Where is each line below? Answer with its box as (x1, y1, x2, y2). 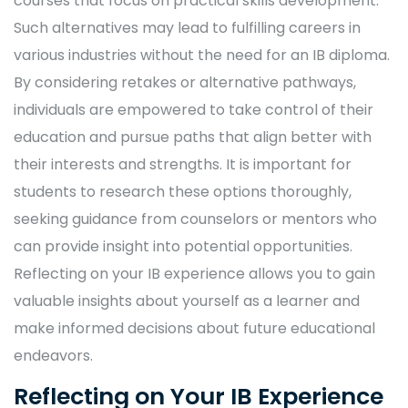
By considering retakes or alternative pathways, (14, 72, 356, 94)
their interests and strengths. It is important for (14, 154, 352, 176)
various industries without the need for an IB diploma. (14, 45, 390, 66)
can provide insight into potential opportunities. (14, 236, 352, 258)
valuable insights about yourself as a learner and (14, 291, 360, 312)
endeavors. (14, 345, 93, 367)
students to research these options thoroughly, (14, 181, 352, 203)
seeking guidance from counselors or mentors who (14, 209, 377, 230)
